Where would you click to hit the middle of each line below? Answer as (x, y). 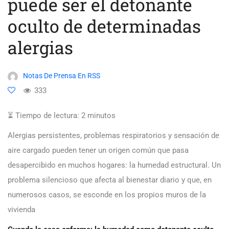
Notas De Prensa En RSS (62, 76)
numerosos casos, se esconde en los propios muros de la (107, 195)
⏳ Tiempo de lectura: (43, 116)
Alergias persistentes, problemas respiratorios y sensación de (113, 136)
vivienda (21, 210)
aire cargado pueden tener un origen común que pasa (98, 151)
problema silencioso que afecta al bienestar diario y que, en (110, 180)
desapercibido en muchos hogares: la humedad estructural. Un (114, 165)
